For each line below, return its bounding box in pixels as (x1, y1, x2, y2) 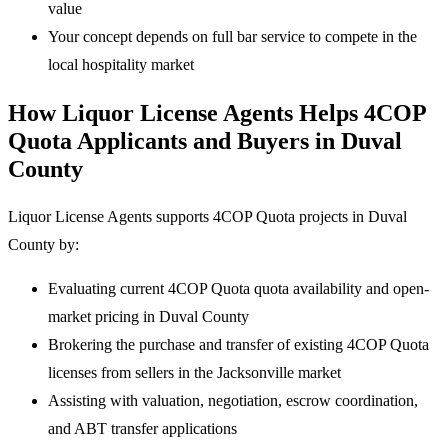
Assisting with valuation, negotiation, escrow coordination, (48, 391, 418, 409)
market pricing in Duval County (48, 307, 249, 325)
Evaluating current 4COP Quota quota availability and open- (48, 279, 429, 297)
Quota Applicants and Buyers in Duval (8, 127, 402, 154)
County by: (8, 235, 79, 253)
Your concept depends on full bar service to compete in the (48, 28, 417, 46)
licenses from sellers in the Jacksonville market (48, 363, 341, 381)
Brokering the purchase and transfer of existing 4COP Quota (48, 335, 429, 353)
